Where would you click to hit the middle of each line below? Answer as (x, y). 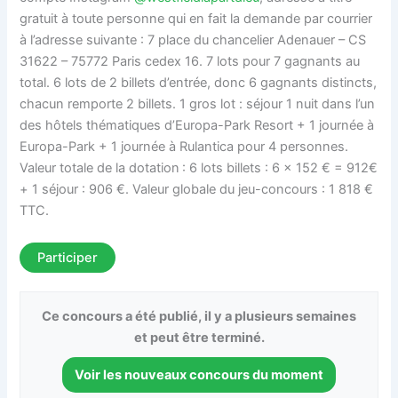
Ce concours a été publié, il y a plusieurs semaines (199, 317)
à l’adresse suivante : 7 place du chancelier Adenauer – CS (193, 40)
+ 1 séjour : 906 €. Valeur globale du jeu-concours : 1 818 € (197, 190)
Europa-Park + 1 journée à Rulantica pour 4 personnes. (184, 147)
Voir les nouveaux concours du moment (199, 375)
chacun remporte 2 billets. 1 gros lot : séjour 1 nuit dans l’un (198, 104)
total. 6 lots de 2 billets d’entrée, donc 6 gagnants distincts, (199, 83)
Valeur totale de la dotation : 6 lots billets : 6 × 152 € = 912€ (199, 168)
